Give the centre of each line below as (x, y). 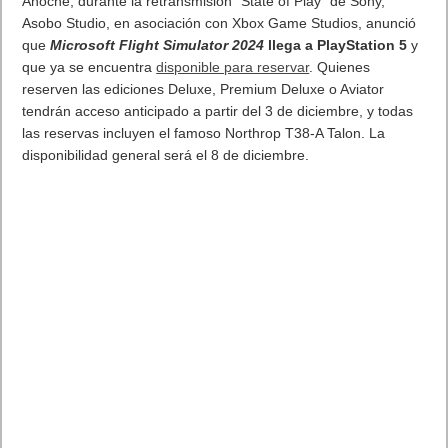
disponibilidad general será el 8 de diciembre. (166, 155)
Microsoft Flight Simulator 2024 (159, 45)
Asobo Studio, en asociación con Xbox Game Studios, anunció (219, 23)
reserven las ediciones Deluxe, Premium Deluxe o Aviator (203, 89)
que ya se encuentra (87, 67)
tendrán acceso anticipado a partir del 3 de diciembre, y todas (218, 111)
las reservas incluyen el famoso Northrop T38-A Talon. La (204, 133)
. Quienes (340, 67)
